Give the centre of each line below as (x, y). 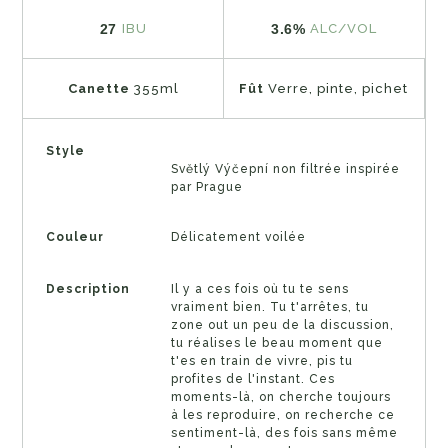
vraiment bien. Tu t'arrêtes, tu (269, 306)
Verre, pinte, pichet (338, 89)
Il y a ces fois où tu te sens (259, 288)
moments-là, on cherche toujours (280, 396)
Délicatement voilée (238, 236)
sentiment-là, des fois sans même (284, 432)
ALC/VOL (344, 29)
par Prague (206, 186)
